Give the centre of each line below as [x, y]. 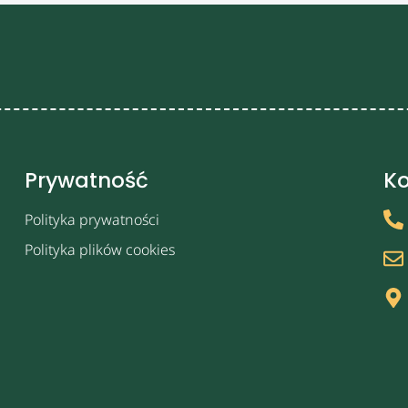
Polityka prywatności [92, 219]
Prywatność [87, 180]
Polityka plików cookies [100, 249]
